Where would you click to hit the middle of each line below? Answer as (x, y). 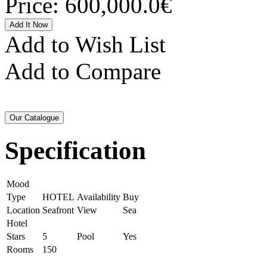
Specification (75, 151)
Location (23, 210)
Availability (99, 197)
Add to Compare (83, 72)
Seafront (58, 210)
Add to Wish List (85, 45)
